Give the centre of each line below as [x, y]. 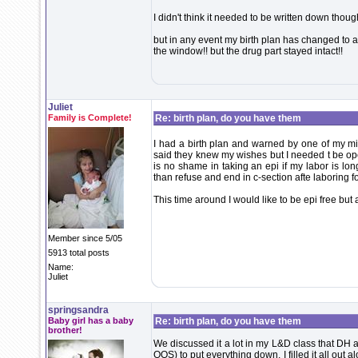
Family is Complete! [90, 117]
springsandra [78, 310]
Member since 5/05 [85, 238]
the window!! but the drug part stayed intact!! [248, 51]
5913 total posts [79, 253]
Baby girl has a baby [91, 320]
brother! [65, 330]
